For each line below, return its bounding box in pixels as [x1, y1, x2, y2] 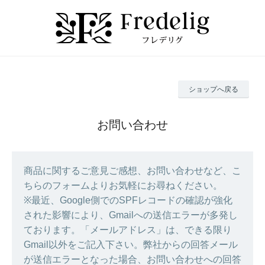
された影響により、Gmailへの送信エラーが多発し [24, 210, 238, 220]
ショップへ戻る [189, 85, 238, 93]
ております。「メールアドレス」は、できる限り [24, 225, 232, 235]
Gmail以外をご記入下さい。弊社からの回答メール [24, 240, 238, 250]
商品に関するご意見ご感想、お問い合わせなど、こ [24, 166, 241, 176]
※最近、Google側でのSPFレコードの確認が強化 [24, 195, 232, 205]
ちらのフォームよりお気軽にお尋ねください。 [24, 180, 222, 190]
